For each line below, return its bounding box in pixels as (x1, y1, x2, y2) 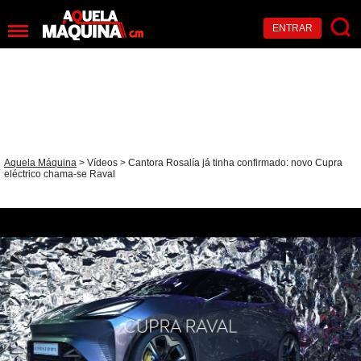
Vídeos (87, 157, 118, 168)
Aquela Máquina (4, 157, 77, 168)
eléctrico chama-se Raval (4, 168, 115, 180)
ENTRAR (272, 23, 313, 34)
